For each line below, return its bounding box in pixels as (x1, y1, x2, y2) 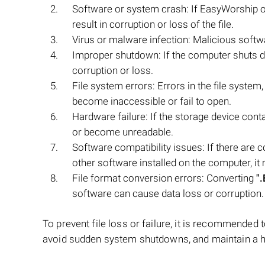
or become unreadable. (72, 126, 173, 138)
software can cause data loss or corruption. (72, 188, 264, 199)
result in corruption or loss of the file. (72, 18, 234, 30)
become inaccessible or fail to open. (72, 95, 231, 107)
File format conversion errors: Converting (72, 172, 256, 184)
